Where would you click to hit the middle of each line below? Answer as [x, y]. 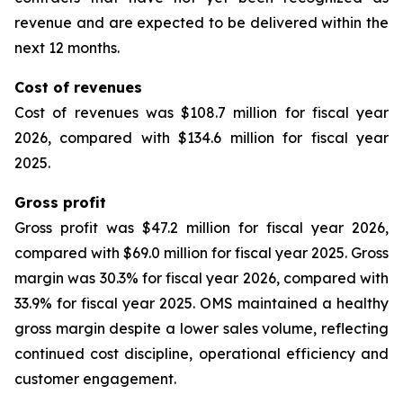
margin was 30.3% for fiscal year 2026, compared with [201, 278]
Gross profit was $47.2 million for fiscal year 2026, [201, 228]
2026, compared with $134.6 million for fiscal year [201, 138]
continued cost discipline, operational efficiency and [201, 354]
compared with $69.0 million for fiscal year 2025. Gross [201, 253]
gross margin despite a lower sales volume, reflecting [201, 328]
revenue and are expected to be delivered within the [201, 22]
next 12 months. [67, 48]
